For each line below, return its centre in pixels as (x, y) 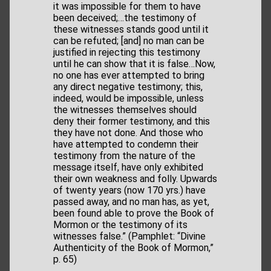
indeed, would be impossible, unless (129, 99)
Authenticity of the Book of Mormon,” (133, 248)
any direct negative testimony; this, (128, 87)
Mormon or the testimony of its (120, 225)
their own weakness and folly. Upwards (135, 179)
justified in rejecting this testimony (127, 53)
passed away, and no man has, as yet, (131, 202)
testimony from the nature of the (124, 156)
